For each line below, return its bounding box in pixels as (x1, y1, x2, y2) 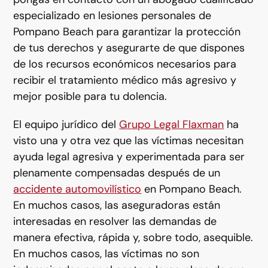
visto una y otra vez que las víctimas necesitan (13, 133, 244, 148)
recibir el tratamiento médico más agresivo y (13, 73, 237, 87)
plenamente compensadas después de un (13, 166, 221, 180)
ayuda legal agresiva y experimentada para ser (13, 150, 245, 164)
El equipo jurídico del (13, 117, 120, 132)
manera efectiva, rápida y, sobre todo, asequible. (13, 230, 254, 245)
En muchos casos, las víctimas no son (13, 246, 200, 261)
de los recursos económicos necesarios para (13, 57, 237, 71)
